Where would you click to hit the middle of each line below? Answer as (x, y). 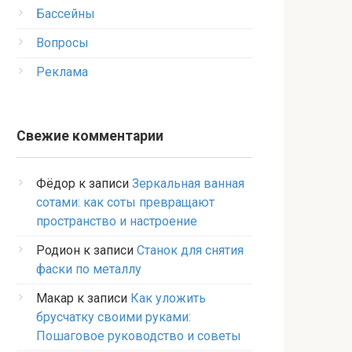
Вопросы (62, 43)
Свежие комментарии (90, 136)
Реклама (62, 72)
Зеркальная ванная (188, 183)
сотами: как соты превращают (125, 202)
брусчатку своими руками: (114, 317)
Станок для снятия (190, 250)
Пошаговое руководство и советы (139, 336)
